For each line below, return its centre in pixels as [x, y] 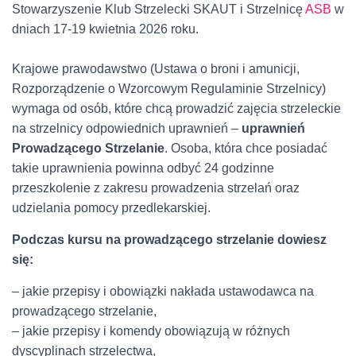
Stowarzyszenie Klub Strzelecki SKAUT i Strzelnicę [159, 9]
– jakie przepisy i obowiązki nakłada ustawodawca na [163, 291]
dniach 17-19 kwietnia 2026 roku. [105, 29]
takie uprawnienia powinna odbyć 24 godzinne [143, 168]
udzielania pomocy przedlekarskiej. [111, 208]
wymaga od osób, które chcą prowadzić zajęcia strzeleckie [176, 108]
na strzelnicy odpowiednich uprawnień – [127, 128]
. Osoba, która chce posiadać [246, 148]
